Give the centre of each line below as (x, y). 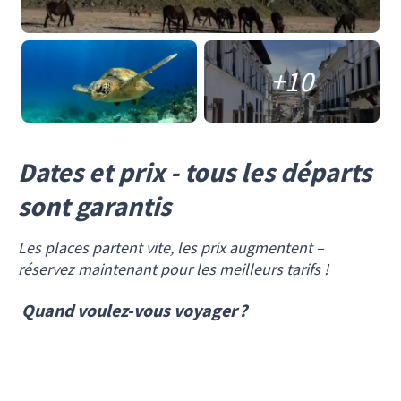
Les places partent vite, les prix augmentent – (171, 248)
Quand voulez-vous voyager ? (134, 311)
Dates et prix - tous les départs (195, 172)
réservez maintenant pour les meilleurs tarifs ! (173, 269)
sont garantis (94, 206)
